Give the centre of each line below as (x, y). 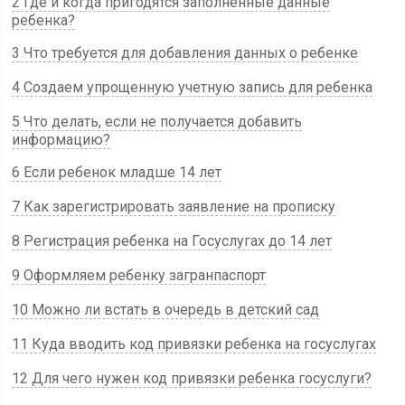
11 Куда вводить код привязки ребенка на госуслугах (194, 344)
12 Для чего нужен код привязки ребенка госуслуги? (192, 378)
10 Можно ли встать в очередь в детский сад (166, 310)
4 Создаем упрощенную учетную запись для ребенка (193, 87)
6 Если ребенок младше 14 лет (117, 172)
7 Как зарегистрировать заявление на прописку (174, 207)
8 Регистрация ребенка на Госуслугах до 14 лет (172, 241)
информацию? (61, 140)
